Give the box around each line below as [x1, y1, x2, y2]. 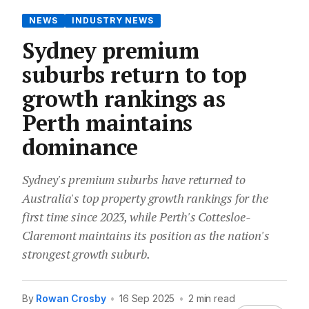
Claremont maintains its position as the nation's [22, 226, 270, 243]
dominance [22, 132, 138, 161]
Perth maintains [22, 108, 192, 137]
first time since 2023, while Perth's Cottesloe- [22, 208, 251, 225]
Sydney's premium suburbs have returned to [22, 170, 246, 188]
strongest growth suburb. [22, 245, 150, 262]
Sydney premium [22, 35, 199, 65]
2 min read [188, 292, 235, 304]
